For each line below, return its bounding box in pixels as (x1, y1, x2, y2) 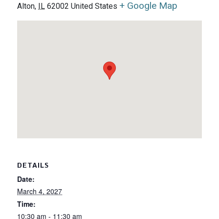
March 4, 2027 (17, 186, 62, 196)
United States (71, 1, 117, 11)
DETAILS (17, 161, 49, 170)
